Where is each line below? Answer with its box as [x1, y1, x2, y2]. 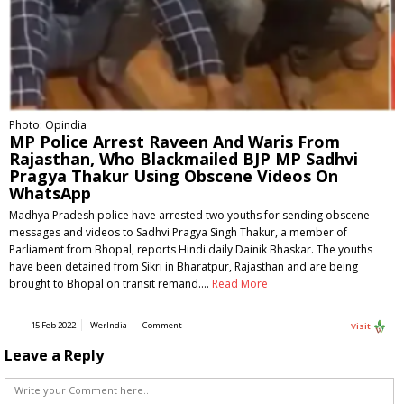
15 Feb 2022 [31, 319, 76, 332]
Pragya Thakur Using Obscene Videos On [9, 165, 338, 188]
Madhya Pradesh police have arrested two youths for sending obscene [9, 207, 370, 224]
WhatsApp [9, 182, 91, 205]
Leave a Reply [5, 344, 104, 365]
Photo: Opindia [9, 117, 87, 133]
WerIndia [90, 319, 127, 332]
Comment [142, 319, 182, 332]
